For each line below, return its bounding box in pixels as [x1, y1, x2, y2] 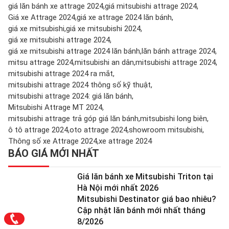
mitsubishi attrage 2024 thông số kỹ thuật [8, 80, 151, 89]
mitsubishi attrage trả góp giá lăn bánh [8, 113, 139, 123]
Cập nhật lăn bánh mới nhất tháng [77, 205, 205, 215]
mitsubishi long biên [140, 113, 207, 123]
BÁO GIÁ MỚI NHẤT [8, 147, 99, 159]
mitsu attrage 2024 [8, 57, 73, 67]
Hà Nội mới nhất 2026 [77, 182, 158, 193]
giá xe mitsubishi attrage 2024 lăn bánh [8, 46, 140, 56]
